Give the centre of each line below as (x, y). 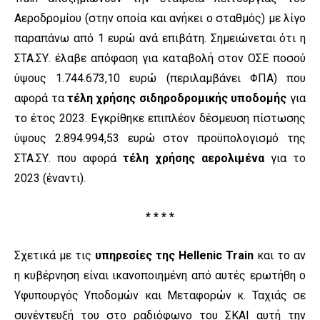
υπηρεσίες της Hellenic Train (174, 256)
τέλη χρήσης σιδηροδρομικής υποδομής (177, 99)
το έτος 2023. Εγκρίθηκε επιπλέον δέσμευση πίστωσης (160, 119)
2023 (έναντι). (50, 179)
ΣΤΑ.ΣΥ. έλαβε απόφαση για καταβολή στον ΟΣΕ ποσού (160, 59)
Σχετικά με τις (55, 256)
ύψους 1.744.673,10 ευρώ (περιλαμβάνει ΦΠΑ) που (160, 79)
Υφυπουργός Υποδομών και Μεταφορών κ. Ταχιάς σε (160, 296)
